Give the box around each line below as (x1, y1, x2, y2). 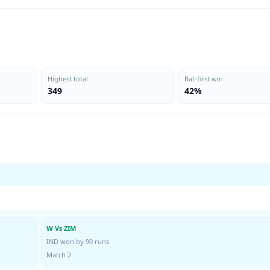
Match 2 (46, 250, 71, 259)
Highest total (48, 74, 88, 83)
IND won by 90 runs (46, 237, 109, 246)
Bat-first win (184, 74, 223, 83)
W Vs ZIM (46, 224, 76, 233)
